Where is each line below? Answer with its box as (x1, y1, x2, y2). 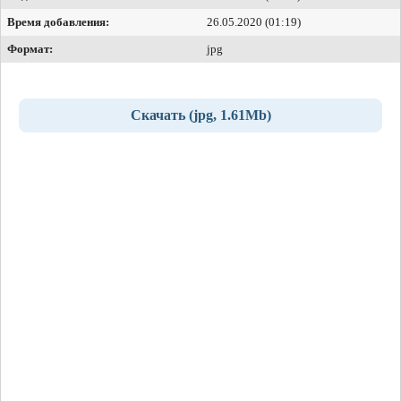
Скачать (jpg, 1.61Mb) (130, 107, 271, 123)
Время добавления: (7, 14, 109, 29)
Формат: (7, 41, 53, 55)
